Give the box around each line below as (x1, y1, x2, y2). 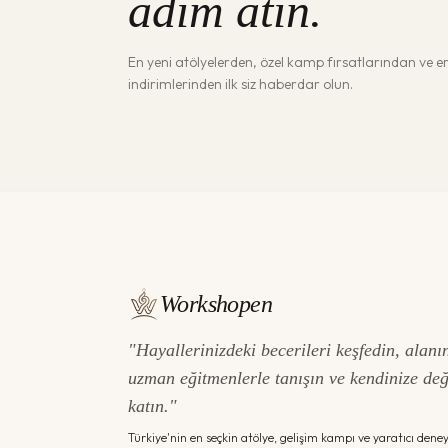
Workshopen (160, 291, 272, 318)
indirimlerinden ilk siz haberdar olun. (128, 75, 353, 94)
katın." (128, 396, 177, 417)
